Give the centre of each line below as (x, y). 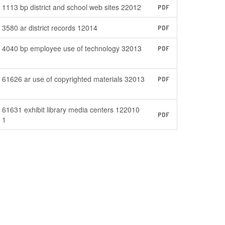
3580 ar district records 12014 (50, 28)
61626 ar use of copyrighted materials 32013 (74, 79)
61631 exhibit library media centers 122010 (71, 109)
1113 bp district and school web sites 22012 (72, 7)
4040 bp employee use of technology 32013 (72, 48)
